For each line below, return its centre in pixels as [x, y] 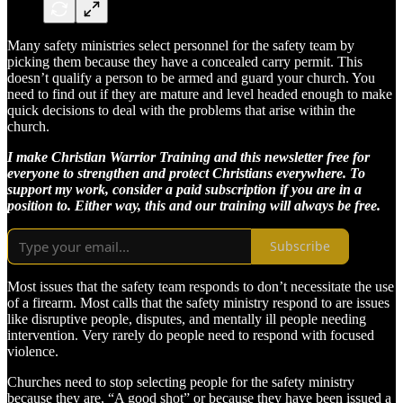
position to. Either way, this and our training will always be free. [194, 205]
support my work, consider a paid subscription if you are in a [184, 189]
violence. [33, 351]
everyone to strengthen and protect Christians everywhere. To [186, 173]
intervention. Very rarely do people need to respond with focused [191, 335]
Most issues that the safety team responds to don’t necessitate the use [201, 286]
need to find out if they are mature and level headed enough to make [200, 94]
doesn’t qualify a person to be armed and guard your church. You [191, 77]
